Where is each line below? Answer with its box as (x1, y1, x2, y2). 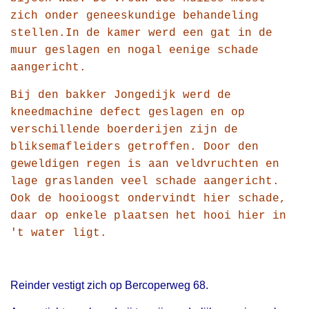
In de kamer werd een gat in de (66, 27, 272, 40)
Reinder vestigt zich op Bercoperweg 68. (10, 279, 208, 292)
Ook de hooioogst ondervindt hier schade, (10, 192, 286, 206)
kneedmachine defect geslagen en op (10, 106, 245, 119)
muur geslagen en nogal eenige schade (10, 44, 259, 57)
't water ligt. (10, 227, 107, 240)
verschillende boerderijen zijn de (10, 123, 238, 137)
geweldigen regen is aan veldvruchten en (10, 158, 279, 171)
